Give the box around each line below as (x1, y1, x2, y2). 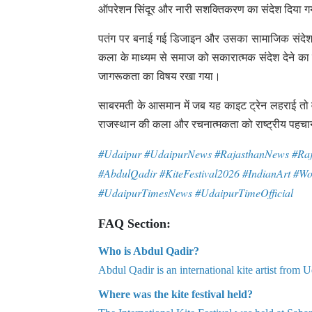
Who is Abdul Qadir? (98, 245, 199, 257)
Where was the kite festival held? (98, 288, 253, 300)
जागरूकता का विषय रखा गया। (98, 70, 226, 82)
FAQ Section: (98, 217, 171, 231)
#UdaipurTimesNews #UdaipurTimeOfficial (98, 185, 293, 200)
